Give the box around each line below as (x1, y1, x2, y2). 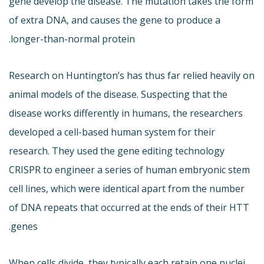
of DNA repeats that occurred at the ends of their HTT (9, 200, 249, 214)
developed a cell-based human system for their (9, 125, 215, 138)
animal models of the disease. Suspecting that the (9, 87, 227, 101)
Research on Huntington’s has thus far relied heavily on (9, 68, 255, 82)
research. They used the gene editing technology (9, 144, 225, 157)
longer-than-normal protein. (11, 32, 135, 45)
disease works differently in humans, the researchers (9, 106, 243, 120)
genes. (11, 219, 38, 233)
